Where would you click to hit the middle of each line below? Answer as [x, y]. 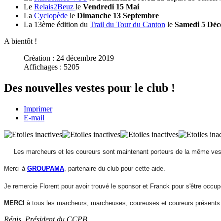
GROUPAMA [46, 169]
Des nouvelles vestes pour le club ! [90, 88]
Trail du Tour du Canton [128, 25]
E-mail [34, 118]
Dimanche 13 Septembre [118, 16]
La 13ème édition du [57, 25]
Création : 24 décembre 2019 [69, 58]
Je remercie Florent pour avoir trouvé [56, 186]
